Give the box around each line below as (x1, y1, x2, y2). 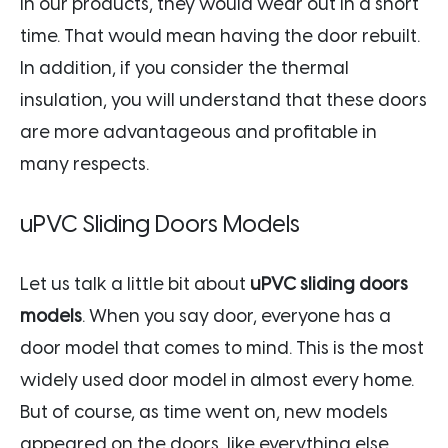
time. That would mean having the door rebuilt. (20, 24, 420, 47)
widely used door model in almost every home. (20, 368, 414, 391)
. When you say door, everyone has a (82, 304, 391, 327)
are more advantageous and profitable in (20, 120, 377, 143)
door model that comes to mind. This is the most (20, 336, 424, 359)
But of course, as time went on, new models (20, 400, 388, 423)
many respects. (20, 152, 149, 175)
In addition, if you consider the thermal (20, 56, 349, 79)
